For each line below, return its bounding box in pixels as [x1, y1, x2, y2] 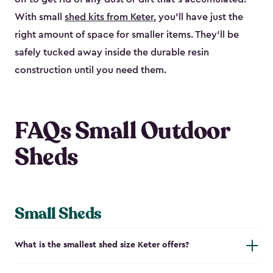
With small [15, 12, 65, 23]
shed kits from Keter [65, 12, 154, 23]
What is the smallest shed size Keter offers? [15, 241, 189, 250]
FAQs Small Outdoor [15, 115, 229, 147]
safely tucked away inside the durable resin [15, 48, 209, 58]
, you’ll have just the [154, 12, 243, 23]
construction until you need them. [15, 65, 166, 76]
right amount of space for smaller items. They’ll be [15, 30, 239, 40]
